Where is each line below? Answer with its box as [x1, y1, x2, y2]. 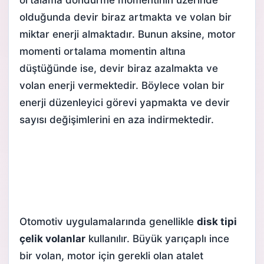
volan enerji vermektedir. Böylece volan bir [19, 79, 225, 91]
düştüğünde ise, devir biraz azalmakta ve [19, 62, 218, 74]
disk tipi [197, 215, 237, 227]
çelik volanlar [19, 232, 85, 245]
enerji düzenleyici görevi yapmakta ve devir [19, 96, 230, 108]
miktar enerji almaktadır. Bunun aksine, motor [19, 28, 236, 40]
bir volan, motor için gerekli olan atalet [19, 249, 203, 262]
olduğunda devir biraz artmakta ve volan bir [19, 11, 232, 23]
